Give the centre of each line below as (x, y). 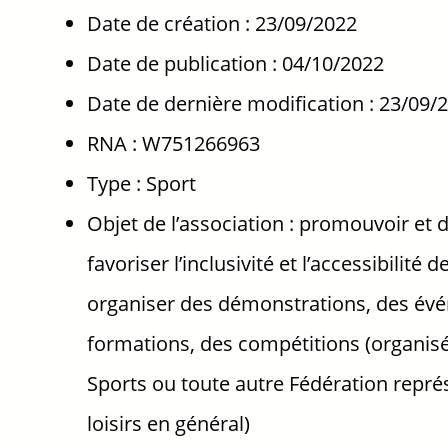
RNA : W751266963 (174, 143)
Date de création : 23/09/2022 (222, 23)
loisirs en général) (169, 423)
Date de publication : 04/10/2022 (236, 63)
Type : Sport (142, 183)
